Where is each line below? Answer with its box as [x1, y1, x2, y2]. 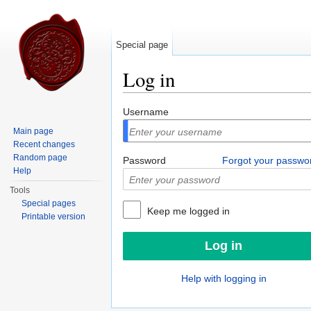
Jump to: [123, 92, 164, 104]
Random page [13, 153, 68, 162]
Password [123, 154, 166, 166]
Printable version [22, 212, 86, 221]
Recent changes [13, 140, 76, 149]
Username [123, 106, 169, 118]
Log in [123, 66, 175, 92]
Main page [13, 126, 54, 136]
